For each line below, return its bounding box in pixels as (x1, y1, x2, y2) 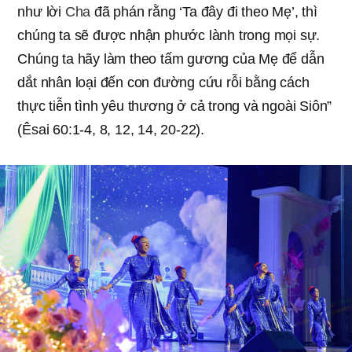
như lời (17, 4, 65, 20)
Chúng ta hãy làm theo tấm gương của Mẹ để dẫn (17, 51, 324, 68)
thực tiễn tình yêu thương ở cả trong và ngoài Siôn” (17, 98, 332, 115)
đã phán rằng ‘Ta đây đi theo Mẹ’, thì (90, 4, 317, 20)
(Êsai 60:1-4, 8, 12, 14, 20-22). (17, 122, 204, 138)
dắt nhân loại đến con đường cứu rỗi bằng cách (17, 75, 310, 91)
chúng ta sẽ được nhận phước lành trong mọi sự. (17, 27, 321, 44)
